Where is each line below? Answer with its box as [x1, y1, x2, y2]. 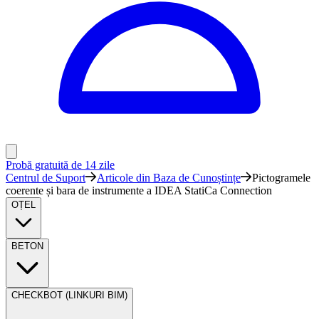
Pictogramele [252, 172, 310, 184]
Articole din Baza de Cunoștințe [97, 172, 241, 184]
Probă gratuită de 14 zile [6, 159, 115, 171]
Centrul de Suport [6, 172, 85, 184]
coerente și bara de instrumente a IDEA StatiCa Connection [6, 184, 272, 197]
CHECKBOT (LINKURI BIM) [11, 290, 127, 300]
